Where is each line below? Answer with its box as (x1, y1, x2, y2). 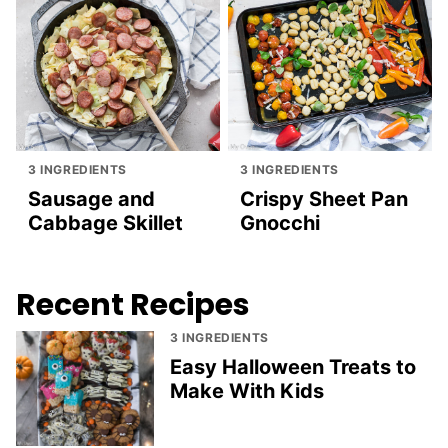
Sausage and (28, 186, 155, 211)
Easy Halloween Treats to (170, 354, 416, 379)
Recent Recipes (16, 283, 250, 326)
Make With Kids (170, 378, 324, 403)
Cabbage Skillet (28, 210, 183, 235)
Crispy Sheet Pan (240, 186, 408, 211)
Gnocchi (240, 210, 320, 235)
